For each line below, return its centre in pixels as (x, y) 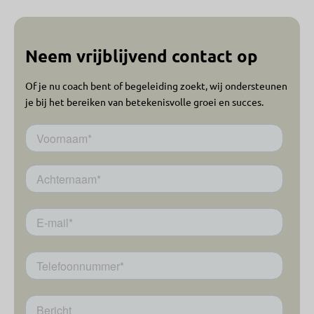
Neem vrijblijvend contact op (142, 56)
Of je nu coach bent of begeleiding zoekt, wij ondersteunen (156, 86)
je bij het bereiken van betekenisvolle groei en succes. (144, 102)
